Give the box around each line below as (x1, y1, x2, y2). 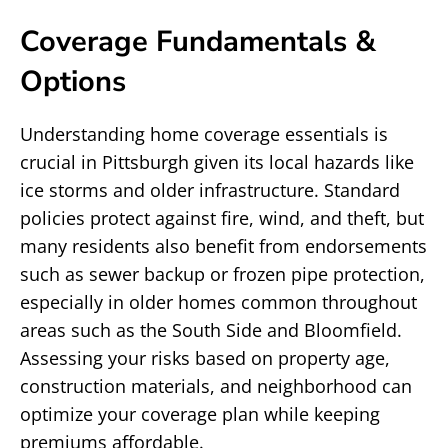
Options (20, 62, 126, 101)
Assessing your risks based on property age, (20, 346, 390, 370)
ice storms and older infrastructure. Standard (20, 178, 400, 202)
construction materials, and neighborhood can (20, 374, 412, 398)
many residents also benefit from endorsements (20, 234, 427, 258)
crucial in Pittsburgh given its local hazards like (20, 150, 414, 174)
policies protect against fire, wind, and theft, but (20, 206, 424, 230)
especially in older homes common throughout (20, 290, 417, 314)
